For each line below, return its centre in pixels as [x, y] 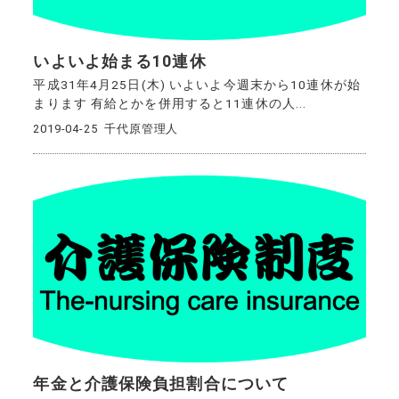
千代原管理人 [142, 128]
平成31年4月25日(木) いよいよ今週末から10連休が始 [197, 85]
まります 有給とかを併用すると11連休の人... [170, 104]
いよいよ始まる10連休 [120, 62]
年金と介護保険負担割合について [161, 383]
